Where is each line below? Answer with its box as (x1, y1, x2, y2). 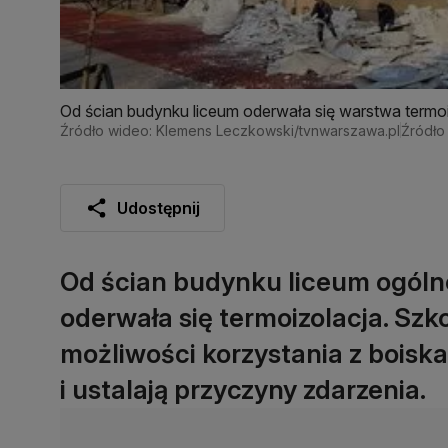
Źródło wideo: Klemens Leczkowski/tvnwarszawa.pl (60, 121, 400, 139)
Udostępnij (117, 197, 200, 218)
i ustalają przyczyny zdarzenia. (60, 373, 426, 405)
